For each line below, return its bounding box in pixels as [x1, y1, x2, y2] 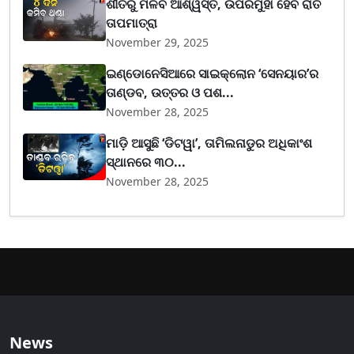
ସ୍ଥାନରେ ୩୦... [106, 153, 186, 171]
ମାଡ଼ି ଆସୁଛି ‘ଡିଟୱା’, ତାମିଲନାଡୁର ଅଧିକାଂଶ [106, 134, 313, 152]
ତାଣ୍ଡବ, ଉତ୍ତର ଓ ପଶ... [106, 83, 235, 101]
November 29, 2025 [106, 34, 209, 50]
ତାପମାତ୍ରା [106, 13, 158, 32]
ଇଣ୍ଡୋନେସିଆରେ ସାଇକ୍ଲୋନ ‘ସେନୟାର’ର [106, 64, 319, 82]
